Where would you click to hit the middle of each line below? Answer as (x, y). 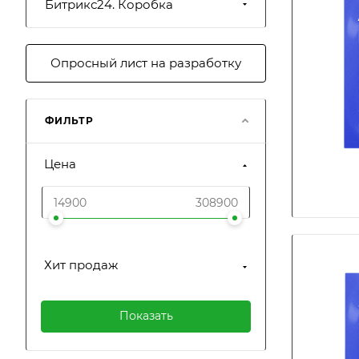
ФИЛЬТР (69, 121)
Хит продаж (81, 265)
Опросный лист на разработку (146, 63)
